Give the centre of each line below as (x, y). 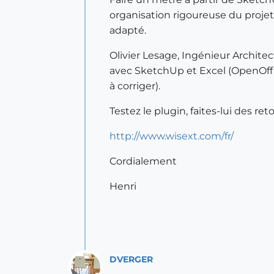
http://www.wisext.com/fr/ (172, 136)
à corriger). (135, 86)
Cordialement (143, 161)
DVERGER (131, 259)
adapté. (128, 30)
